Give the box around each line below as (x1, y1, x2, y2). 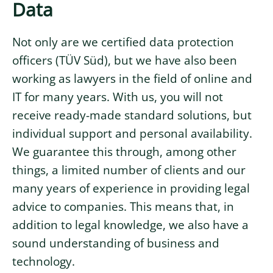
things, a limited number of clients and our (12, 161, 246, 178)
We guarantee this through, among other (12, 143, 236, 160)
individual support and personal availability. (12, 125, 252, 141)
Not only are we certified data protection (12, 34, 234, 50)
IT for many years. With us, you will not (12, 88, 223, 105)
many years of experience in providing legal (12, 180, 250, 196)
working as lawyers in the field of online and (12, 70, 252, 87)
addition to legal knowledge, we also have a (12, 216, 249, 233)
